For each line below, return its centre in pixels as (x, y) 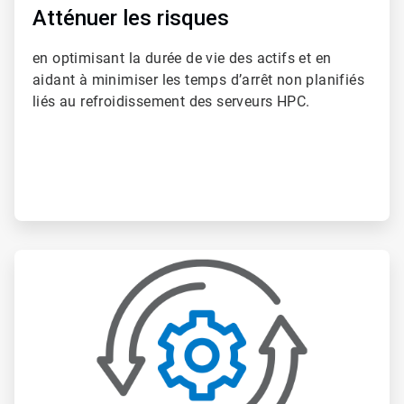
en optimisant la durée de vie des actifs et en (182, 59)
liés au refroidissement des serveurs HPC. (171, 102)
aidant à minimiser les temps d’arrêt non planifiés (198, 80)
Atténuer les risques (131, 18)
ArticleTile (41, 257)
